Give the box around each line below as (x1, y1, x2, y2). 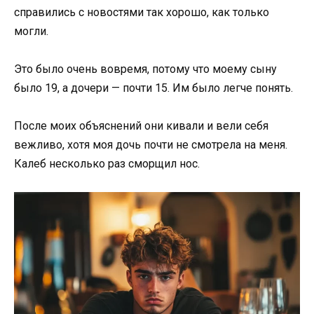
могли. (14, 24, 48, 38)
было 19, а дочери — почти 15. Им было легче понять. (14, 81, 293, 95)
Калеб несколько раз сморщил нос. (14, 157, 200, 171)
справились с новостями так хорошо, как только (14, 5, 269, 19)
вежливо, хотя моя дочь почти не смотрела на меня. (14, 138, 287, 152)
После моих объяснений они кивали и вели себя (14, 119, 268, 133)
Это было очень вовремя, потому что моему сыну (14, 62, 277, 76)
